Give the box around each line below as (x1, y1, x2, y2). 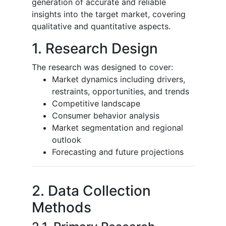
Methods (32, 198, 91, 216)
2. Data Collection (32, 182, 151, 199)
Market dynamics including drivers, (52, 74, 185, 84)
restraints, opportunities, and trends (52, 86, 189, 96)
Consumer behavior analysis (52, 110, 159, 121)
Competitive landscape (52, 98, 140, 108)
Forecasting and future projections (52, 146, 184, 157)
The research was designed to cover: (32, 62, 173, 72)
